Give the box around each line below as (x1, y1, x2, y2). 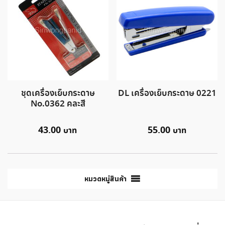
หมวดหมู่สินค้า (84, 173, 127, 185)
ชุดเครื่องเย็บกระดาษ (21, 87, 95, 100)
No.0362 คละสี (30, 98, 85, 111)
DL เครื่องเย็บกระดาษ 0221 (118, 87, 216, 100)
